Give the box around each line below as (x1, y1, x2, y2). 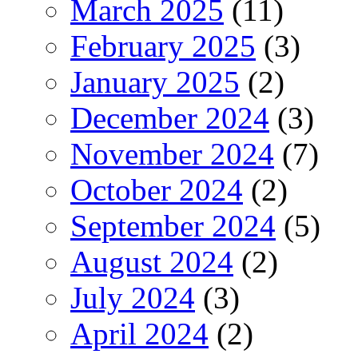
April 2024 (70, 316, 209, 351)
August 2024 (70, 244, 233, 279)
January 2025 (70, 64, 240, 99)
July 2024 (70, 280, 195, 315)
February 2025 (70, 28, 256, 63)
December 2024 (70, 100, 269, 135)
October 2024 (70, 172, 243, 207)
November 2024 (70, 136, 274, 171)
